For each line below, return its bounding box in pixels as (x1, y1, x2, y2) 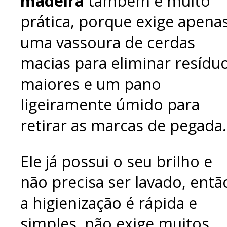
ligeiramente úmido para (20, 94, 200, 115)
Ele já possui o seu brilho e (20, 150, 212, 172)
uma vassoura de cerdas (20, 31, 195, 53)
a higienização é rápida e (20, 192, 197, 213)
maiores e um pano (20, 73, 161, 94)
